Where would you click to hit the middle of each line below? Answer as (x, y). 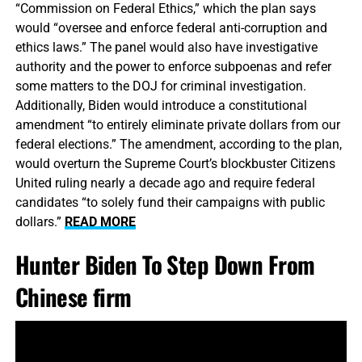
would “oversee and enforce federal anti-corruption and (171, 28)
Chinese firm (73, 297)
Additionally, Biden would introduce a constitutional (161, 106)
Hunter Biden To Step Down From (165, 265)
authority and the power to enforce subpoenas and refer (173, 67)
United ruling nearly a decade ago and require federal (165, 183)
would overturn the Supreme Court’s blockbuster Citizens (175, 164)
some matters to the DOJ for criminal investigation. (160, 86)
